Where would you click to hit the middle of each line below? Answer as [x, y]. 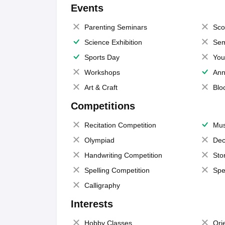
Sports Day [102, 57]
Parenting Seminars [116, 27]
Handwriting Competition [123, 155]
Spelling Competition [117, 170]
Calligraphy [102, 185]
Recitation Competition [120, 125]
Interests [92, 204]
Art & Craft [101, 87]
